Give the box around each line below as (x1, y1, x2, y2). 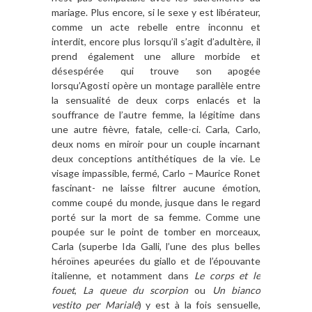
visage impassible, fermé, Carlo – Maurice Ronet (52, 166, 260, 179)
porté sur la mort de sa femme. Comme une (52, 210, 260, 223)
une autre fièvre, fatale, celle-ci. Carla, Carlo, (52, 123, 260, 135)
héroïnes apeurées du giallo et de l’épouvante (52, 254, 260, 267)
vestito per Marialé (52, 298, 139, 311)
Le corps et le (194, 269, 261, 281)
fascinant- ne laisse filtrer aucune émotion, (52, 181, 260, 194)
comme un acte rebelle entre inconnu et (52, 20, 260, 33)
